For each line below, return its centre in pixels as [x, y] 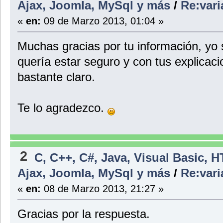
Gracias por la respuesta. [83, 214]
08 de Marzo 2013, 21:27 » [102, 188]
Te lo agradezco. [62, 108]
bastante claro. [56, 77]
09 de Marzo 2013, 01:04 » [102, 21]
